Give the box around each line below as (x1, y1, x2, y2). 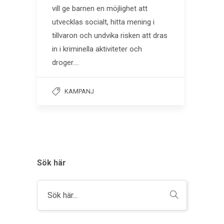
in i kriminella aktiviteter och (52, 44, 142, 53)
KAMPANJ (64, 87, 94, 95)
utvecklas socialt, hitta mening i (52, 17, 154, 26)
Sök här (37, 157, 66, 167)
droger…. (52, 57, 79, 67)
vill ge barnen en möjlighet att (52, 3, 147, 13)
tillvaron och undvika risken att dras (52, 30, 167, 40)
